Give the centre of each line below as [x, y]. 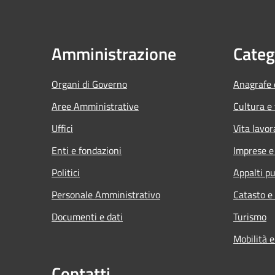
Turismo [250, 216]
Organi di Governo [89, 84]
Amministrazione [114, 53]
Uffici [62, 128]
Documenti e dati [87, 216]
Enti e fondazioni [87, 150]
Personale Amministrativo [106, 194]
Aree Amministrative [95, 106]
